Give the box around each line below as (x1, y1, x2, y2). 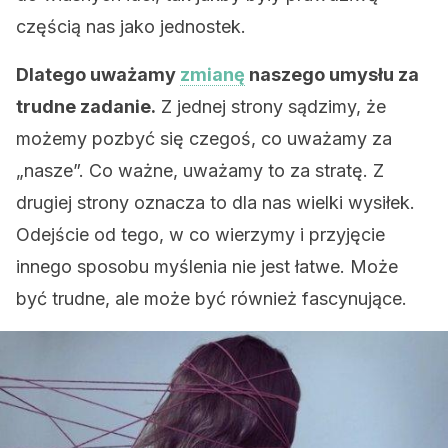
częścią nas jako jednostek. (16, 16, 246, 37)
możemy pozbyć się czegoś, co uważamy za (16, 128, 392, 149)
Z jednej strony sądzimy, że (156, 96, 386, 117)
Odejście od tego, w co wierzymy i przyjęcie (16, 224, 385, 245)
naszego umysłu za (245, 64, 419, 85)
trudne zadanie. (16, 96, 156, 117)
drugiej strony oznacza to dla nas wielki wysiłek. (16, 192, 415, 213)
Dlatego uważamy (16, 64, 180, 85)
